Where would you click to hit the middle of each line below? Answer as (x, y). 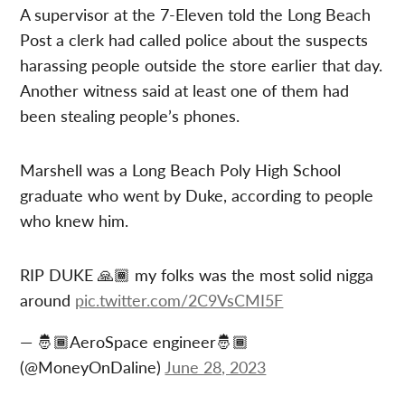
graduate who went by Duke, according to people (197, 194)
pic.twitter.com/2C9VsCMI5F (179, 299)
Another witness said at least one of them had (185, 89)
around (48, 299)
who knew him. (75, 220)
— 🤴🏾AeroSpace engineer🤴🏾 (135, 341)
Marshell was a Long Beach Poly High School (181, 169)
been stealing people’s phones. (130, 115)
